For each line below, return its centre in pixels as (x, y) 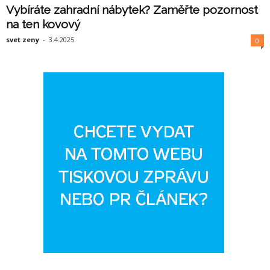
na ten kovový (43, 24)
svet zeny (23, 40)
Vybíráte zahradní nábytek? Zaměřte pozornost (132, 10)
